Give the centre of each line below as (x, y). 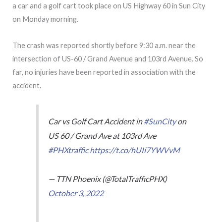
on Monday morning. (45, 19)
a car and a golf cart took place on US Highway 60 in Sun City (109, 6)
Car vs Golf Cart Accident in (96, 121)
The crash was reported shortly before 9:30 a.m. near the (104, 45)
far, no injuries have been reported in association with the (104, 72)
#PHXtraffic (68, 150)
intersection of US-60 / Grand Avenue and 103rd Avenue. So (108, 58)
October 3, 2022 (76, 193)
